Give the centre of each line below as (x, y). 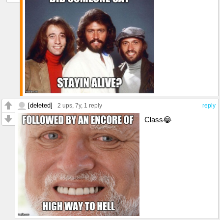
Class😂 (158, 119)
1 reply (93, 105)
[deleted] (40, 105)
